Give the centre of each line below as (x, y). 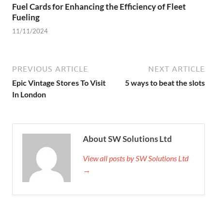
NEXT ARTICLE (177, 69)
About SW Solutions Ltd (127, 139)
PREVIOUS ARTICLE (50, 69)
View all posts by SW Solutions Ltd (136, 158)
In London (29, 94)
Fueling (26, 17)
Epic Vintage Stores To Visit (59, 83)
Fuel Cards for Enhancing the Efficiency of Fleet (99, 6)
